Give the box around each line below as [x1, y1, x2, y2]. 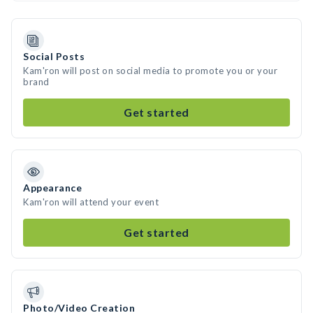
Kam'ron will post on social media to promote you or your [23, 65, 277, 76]
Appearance [23, 182, 82, 194]
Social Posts [23, 50, 85, 62]
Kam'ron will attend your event [23, 196, 159, 208]
